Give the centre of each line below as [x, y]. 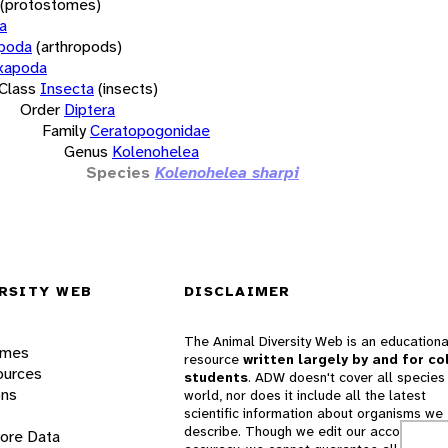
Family [64, 130]
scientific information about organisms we [313, 413]
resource [213, 359]
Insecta [67, 88]
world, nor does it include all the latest [305, 395]
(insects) [128, 88]
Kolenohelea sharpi [227, 172]
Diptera [89, 109]
